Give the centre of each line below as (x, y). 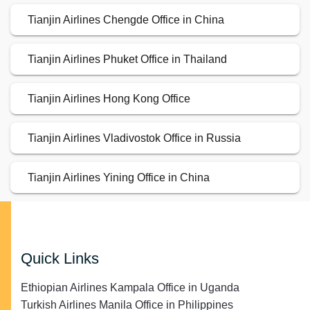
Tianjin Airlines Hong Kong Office (109, 99)
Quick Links (60, 258)
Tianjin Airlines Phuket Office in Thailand (127, 59)
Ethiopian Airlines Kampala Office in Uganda (130, 288)
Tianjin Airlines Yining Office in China (119, 177)
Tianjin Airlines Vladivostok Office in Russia (134, 138)
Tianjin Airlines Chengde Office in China (126, 20)
